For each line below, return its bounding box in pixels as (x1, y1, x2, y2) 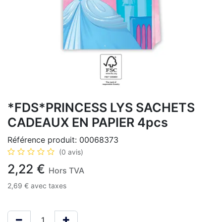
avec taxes (31, 181, 66, 190)
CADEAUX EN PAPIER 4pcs (7, 115, 168, 130)
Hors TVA (49, 166, 84, 175)
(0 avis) (59, 148, 83, 156)
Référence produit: (7, 135, 79, 145)
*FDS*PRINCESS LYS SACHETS (7, 100, 195, 115)
